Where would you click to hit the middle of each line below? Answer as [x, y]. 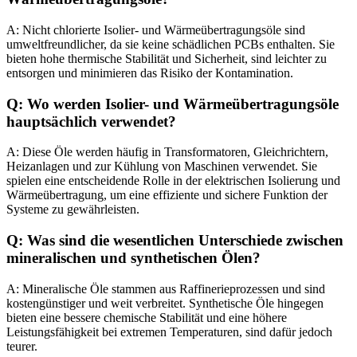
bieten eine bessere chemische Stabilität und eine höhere [147, 317]
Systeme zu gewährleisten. [73, 210]
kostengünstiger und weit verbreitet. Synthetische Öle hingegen [165, 303]
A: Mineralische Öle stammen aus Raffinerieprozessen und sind [166, 288]
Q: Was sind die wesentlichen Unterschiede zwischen [175, 241]
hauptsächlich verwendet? [91, 121]
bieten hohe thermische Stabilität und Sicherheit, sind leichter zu [167, 58]
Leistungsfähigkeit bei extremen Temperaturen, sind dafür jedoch [169, 331]
